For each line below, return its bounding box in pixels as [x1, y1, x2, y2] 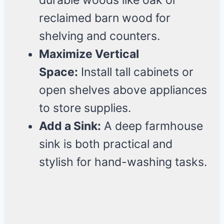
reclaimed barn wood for [39, 11, 170, 25]
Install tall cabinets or [78, 65, 193, 79]
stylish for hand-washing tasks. [39, 155, 207, 169]
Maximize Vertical [39, 47, 139, 61]
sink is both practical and [39, 137, 172, 151]
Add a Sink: [39, 119, 101, 133]
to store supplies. [39, 101, 131, 115]
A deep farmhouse [101, 119, 203, 133]
